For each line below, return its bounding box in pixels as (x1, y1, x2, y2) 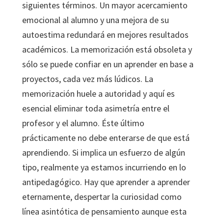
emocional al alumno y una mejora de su (22, 14, 169, 26)
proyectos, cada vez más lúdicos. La (22, 73, 153, 84)
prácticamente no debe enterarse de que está (22, 132, 190, 143)
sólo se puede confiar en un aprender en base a (22, 58, 193, 70)
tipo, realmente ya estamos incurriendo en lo (22, 162, 186, 173)
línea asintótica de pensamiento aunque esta (22, 206, 187, 217)
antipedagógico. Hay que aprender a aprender (22, 176, 190, 188)
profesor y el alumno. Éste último (22, 117, 144, 129)
